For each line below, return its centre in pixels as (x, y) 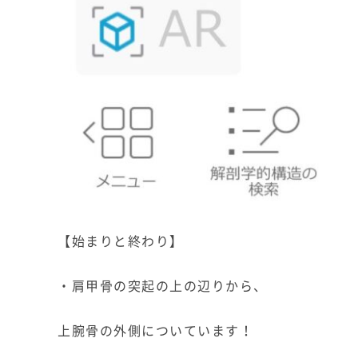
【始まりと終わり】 (121, 241)
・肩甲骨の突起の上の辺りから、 (163, 286)
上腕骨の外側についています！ (155, 330)
